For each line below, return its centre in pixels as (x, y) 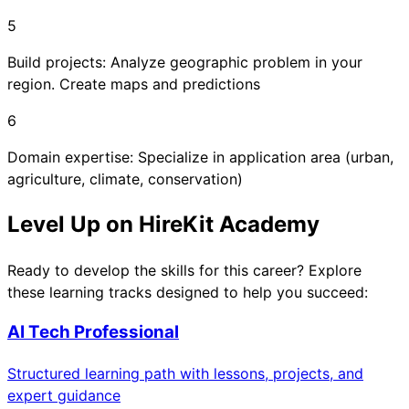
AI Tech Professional (93, 332)
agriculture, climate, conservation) (125, 178)
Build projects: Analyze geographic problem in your (185, 62)
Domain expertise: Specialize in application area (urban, (200, 157)
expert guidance (64, 395)
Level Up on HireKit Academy (163, 224)
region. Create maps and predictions (134, 84)
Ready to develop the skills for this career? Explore (184, 270)
